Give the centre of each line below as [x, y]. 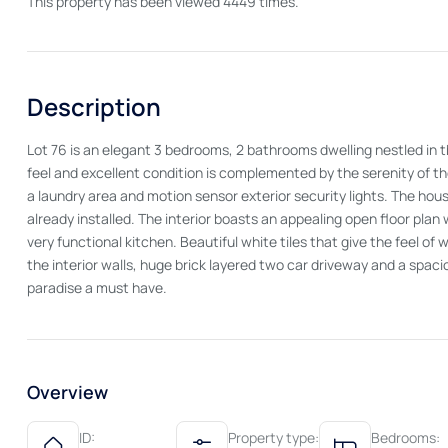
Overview [67, 391]
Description [94, 106]
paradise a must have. [97, 287]
